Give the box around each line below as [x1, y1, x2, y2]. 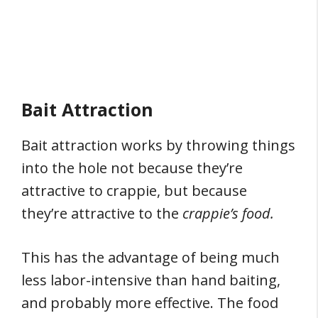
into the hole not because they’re [21, 158, 243, 177]
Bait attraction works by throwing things [21, 136, 295, 155]
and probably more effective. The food [21, 293, 278, 312]
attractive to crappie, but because [21, 181, 247, 200]
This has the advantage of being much [21, 248, 280, 267]
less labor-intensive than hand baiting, [21, 270, 280, 290]
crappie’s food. [182, 204, 274, 223]
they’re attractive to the [21, 204, 182, 223]
